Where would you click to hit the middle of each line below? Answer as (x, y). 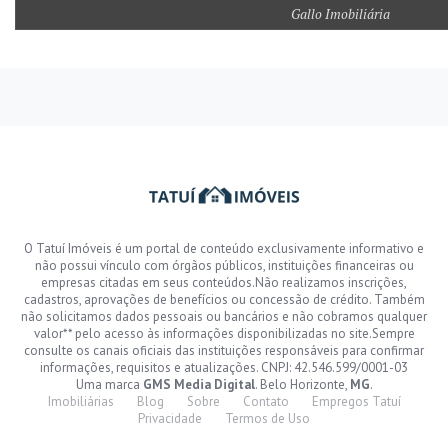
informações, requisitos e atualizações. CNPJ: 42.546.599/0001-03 (224, 368)
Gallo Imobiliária (340, 13)
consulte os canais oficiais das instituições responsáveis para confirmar (224, 351)
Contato (265, 402)
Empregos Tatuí (356, 402)
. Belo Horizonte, (302, 385)
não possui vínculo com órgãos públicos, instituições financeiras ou (224, 266)
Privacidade (170, 419)
